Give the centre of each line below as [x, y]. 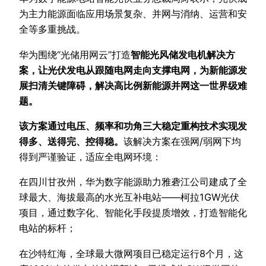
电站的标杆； [47, 228]
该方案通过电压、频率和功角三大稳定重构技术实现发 [133, 126]
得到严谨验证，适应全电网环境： [90, 157]
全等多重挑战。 [52, 29]
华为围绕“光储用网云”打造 [75, 54]
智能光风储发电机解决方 [183, 54]
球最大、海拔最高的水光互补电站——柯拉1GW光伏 [129, 197]
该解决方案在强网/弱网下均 [182, 142]
